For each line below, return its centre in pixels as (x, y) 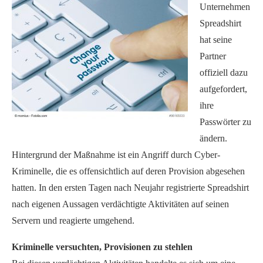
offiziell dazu (224, 72)
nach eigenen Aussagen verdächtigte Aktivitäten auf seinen (120, 204)
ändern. (213, 138)
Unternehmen (225, 6)
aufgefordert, (223, 89)
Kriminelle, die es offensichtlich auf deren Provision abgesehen (128, 171)
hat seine (216, 39)
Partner (213, 56)
